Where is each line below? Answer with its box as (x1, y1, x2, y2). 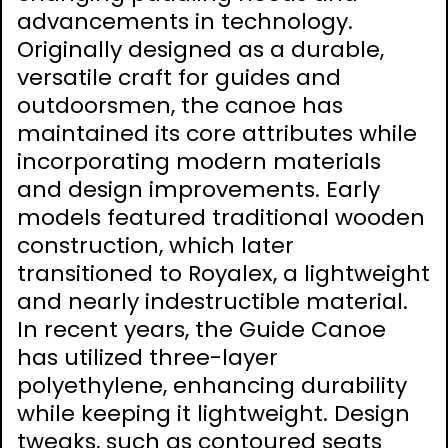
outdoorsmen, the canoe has (17, 90, 343, 122)
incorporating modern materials (17, 146, 381, 178)
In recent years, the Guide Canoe (17, 314, 386, 346)
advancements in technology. (17, 6, 353, 38)
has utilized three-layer (17, 342, 278, 374)
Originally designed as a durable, (17, 34, 384, 66)
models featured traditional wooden (17, 202, 425, 234)
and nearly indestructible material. (17, 286, 408, 318)
